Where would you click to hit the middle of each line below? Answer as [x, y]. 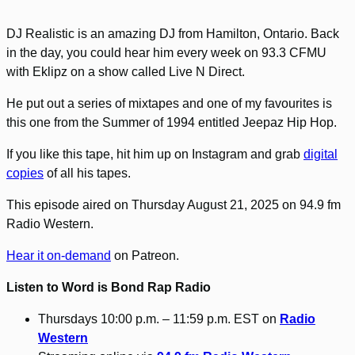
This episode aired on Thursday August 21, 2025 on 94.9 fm [174, 205]
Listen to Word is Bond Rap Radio [109, 288]
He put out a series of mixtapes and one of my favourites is [169, 104]
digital [321, 155]
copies [25, 174]
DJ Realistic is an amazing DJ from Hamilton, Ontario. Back [173, 34]
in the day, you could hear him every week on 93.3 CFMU [166, 53]
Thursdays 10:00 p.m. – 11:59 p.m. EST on [159, 319]
